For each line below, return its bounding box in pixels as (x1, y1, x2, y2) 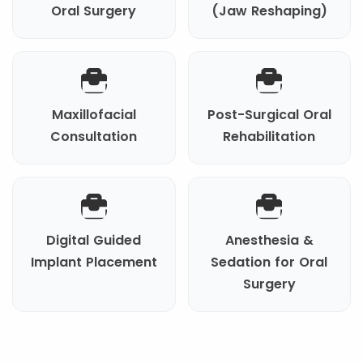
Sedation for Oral (211, 253, 328, 271)
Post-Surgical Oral (207, 105, 331, 124)
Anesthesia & (224, 231, 314, 250)
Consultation (50, 127, 138, 146)
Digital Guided (46, 231, 142, 250)
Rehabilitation (223, 127, 316, 146)
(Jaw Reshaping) (211, 2, 327, 20)
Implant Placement (30, 253, 157, 271)
